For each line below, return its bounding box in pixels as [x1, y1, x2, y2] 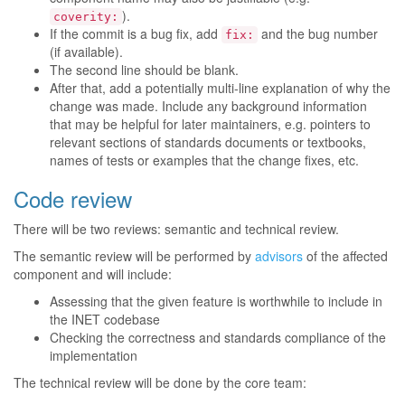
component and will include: [14, 265, 172, 283]
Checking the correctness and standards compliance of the [50, 328, 386, 346]
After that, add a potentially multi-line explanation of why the [50, 79, 391, 97]
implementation [50, 346, 137, 364]
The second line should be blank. [50, 61, 239, 79]
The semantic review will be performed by [14, 247, 255, 265]
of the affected [303, 247, 388, 265]
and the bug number [258, 24, 378, 42]
